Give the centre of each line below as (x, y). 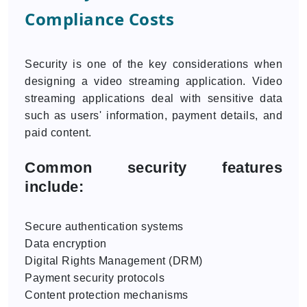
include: (54, 187)
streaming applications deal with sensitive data (153, 98)
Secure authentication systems (104, 226)
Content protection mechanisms (107, 295)
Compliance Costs (99, 19)
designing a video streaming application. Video (153, 81)
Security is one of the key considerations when (153, 64)
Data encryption (66, 244)
